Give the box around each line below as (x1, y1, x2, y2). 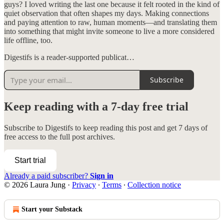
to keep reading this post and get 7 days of (73, 123, 207, 132)
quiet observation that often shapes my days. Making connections (4, 8, 209, 17)
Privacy (72, 180, 96, 189)
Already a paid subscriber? (4, 171, 90, 180)
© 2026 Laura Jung (4, 180, 65, 189)
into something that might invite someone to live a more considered (4, 26, 214, 35)
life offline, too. (4, 35, 52, 44)
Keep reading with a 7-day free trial (4, 99, 188, 113)
